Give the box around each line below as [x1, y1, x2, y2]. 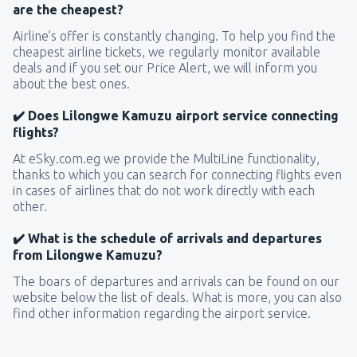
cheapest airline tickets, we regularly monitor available [13, 45, 320, 60]
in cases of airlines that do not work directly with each [13, 183, 315, 198]
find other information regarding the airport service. [13, 306, 311, 321]
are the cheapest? [13, 2, 124, 18]
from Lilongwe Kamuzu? [13, 248, 163, 263]
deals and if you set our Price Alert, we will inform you [13, 61, 317, 76]
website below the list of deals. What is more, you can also [13, 290, 342, 305]
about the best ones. [13, 76, 130, 92]
